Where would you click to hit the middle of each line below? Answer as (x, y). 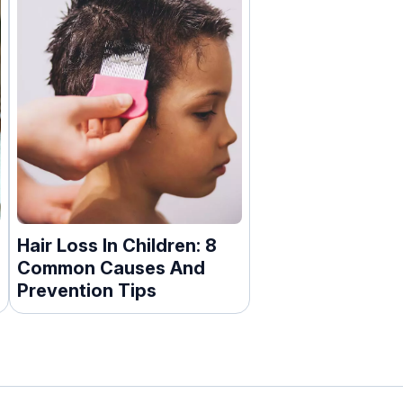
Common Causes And (111, 268)
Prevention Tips (86, 290)
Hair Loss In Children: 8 (116, 245)
